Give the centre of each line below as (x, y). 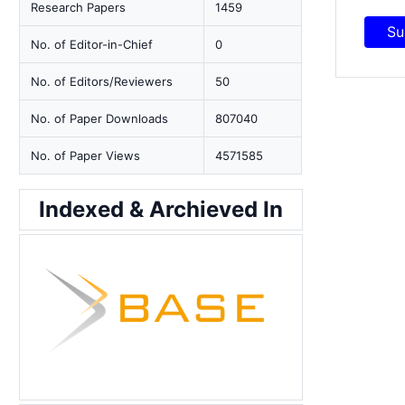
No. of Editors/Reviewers (102, 81)
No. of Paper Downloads (100, 118)
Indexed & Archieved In (161, 209)
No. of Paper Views (86, 155)
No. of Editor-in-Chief (92, 44)
